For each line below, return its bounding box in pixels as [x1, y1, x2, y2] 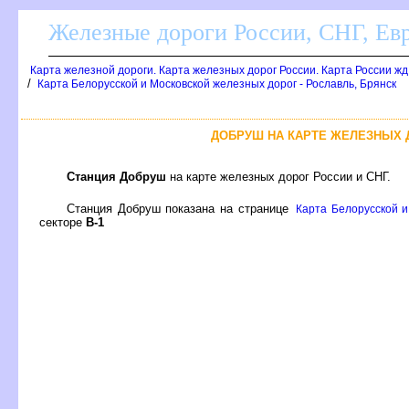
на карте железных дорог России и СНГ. [166, 169, 391, 184]
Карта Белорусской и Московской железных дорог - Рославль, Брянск [37, 78, 396, 90]
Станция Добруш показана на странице [67, 201, 294, 215]
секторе [39, 215, 86, 229]
